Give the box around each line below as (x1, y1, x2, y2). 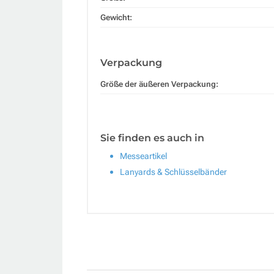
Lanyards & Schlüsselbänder (120, 167, 227, 177)
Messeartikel (120, 151, 167, 161)
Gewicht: (100, 13, 132, 23)
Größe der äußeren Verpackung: (100, 80, 218, 89)
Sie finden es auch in (100, 132, 204, 144)
